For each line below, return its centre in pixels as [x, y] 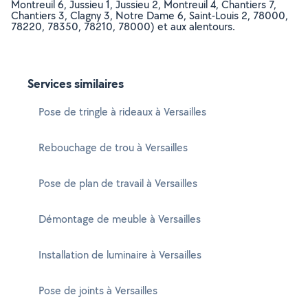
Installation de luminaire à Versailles [120, 255]
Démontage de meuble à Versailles [120, 219]
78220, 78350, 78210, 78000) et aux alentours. [123, 26]
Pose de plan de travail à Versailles [118, 183]
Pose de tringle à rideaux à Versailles [122, 112]
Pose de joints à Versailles [98, 290]
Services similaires [76, 84]
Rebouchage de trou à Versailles [113, 147]
